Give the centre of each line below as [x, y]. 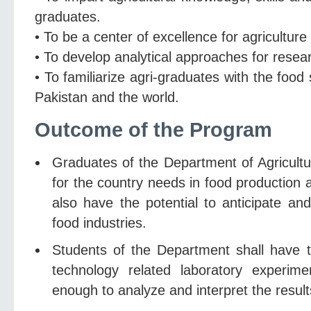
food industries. [99, 222]
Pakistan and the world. [107, 97]
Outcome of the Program [153, 129]
